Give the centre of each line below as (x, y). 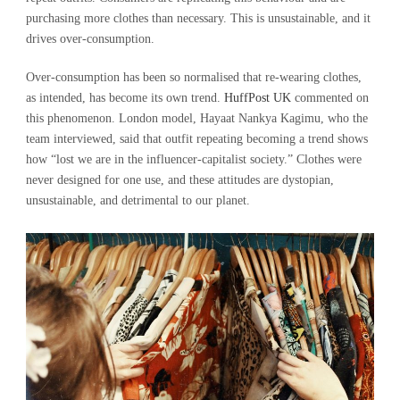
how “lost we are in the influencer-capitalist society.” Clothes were (194, 159)
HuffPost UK (258, 98)
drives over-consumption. (90, 39)
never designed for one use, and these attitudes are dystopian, (180, 180)
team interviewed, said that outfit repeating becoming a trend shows (197, 139)
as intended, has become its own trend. (125, 98)
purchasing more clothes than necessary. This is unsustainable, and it (198, 18)
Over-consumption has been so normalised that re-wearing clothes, (194, 77)
